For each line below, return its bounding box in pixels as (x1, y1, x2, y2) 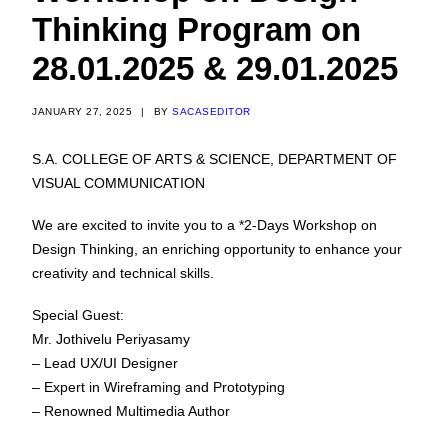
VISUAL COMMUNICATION (32, 175, 205, 191)
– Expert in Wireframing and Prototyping (32, 379, 285, 395)
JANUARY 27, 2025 (32, 106, 132, 117)
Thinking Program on (32, 11, 361, 48)
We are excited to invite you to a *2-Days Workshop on (32, 217, 377, 233)
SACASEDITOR (172, 106, 251, 117)
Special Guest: (32, 307, 124, 323)
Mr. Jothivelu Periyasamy (32, 331, 190, 347)
